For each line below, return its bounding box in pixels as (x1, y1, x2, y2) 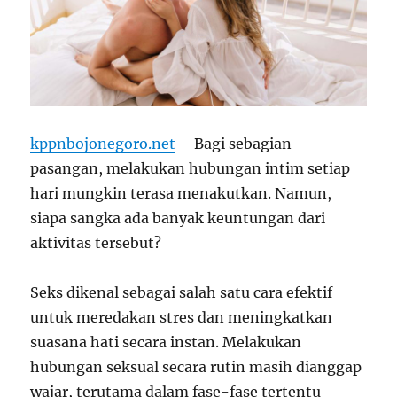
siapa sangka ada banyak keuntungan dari (30, 208, 326, 227)
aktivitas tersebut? (30, 233, 162, 252)
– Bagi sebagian (175, 134, 292, 152)
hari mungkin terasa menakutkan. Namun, (30, 183, 332, 202)
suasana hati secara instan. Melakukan (30, 332, 302, 351)
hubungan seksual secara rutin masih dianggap (30, 357, 362, 376)
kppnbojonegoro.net (30, 134, 176, 152)
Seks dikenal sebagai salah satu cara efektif (30, 283, 333, 301)
